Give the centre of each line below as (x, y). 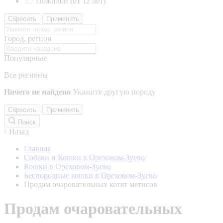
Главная (37, 149)
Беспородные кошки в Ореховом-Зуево (90, 175)
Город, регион (28, 39)
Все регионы (26, 75)
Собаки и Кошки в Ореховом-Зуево (84, 158)
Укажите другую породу (114, 92)
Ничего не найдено (37, 92)
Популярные (25, 58)
